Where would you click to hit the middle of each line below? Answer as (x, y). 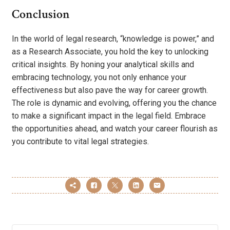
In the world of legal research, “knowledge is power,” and (113, 39)
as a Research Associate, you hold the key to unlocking (110, 51)
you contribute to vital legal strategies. (80, 141)
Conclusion (41, 14)
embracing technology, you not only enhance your (99, 77)
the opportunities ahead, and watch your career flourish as (115, 128)
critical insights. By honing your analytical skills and (103, 64)
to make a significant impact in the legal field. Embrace (109, 116)
